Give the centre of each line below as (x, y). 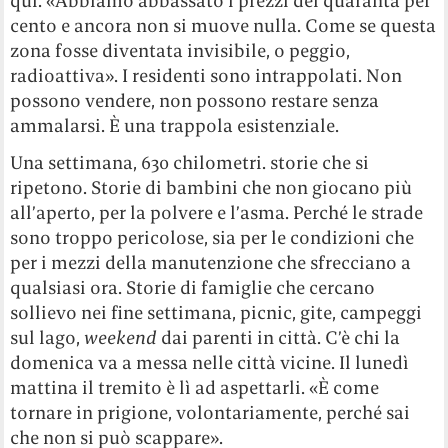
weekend (121, 338)
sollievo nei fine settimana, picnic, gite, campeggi (216, 313)
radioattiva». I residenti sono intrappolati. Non (206, 76)
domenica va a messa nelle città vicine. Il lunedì (210, 363)
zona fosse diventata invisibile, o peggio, (180, 51)
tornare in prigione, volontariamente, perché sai (210, 413)
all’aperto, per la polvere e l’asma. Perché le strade (217, 213)
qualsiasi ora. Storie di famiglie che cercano (193, 288)
